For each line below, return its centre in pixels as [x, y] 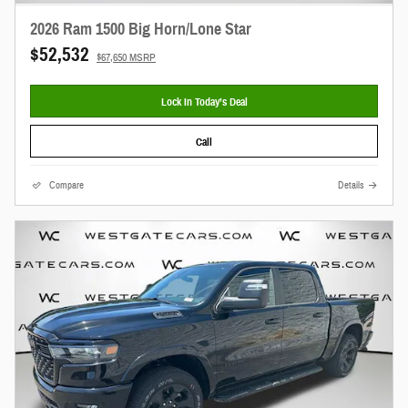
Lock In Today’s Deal [204, 101]
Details [351, 186]
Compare [66, 186]
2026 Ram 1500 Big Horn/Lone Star [141, 29]
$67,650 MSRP [126, 57]
